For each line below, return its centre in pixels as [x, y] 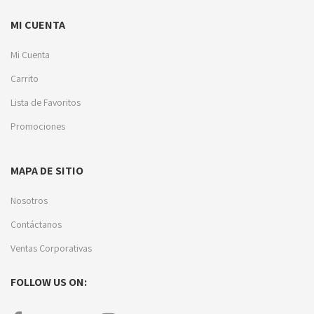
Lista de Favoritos [46, 102]
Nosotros [29, 200]
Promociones [38, 126]
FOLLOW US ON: [49, 282]
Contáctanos [36, 224]
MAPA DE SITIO [47, 170]
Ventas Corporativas [51, 248]
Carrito [25, 78]
